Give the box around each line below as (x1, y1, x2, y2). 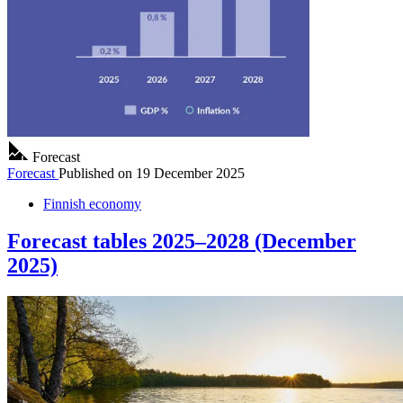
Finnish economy (43, 195, 141, 211)
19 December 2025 (136, 165, 245, 181)
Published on (58, 165, 132, 181)
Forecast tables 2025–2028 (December (7, 229, 356, 254)
